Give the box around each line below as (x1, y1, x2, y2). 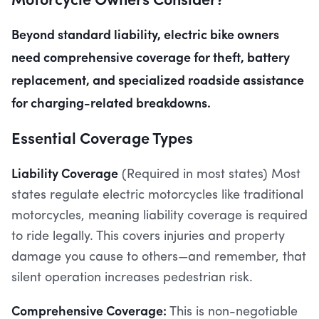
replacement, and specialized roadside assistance (11, 70, 304, 88)
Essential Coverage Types (11, 127, 193, 148)
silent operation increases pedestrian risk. (11, 271, 253, 284)
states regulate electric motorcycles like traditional (11, 189, 303, 202)
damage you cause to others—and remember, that (11, 251, 306, 263)
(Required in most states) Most (118, 168, 300, 181)
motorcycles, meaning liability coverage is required (11, 209, 308, 222)
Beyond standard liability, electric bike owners (11, 25, 279, 43)
